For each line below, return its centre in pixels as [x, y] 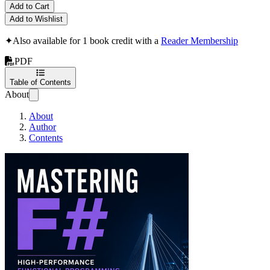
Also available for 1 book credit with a [87, 40]
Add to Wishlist [36, 19]
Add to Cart [30, 6]
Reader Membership [199, 40]
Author [42, 127]
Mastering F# [213, 157]
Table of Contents [40, 82]
